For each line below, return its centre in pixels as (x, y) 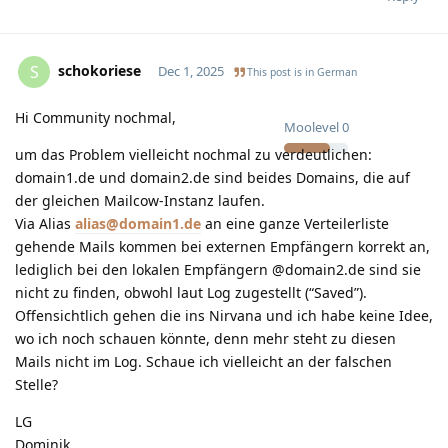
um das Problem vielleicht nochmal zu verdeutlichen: (193, 154)
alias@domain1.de (138, 223)
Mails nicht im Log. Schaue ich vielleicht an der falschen (203, 361)
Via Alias (45, 223)
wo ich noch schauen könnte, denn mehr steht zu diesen (205, 338)
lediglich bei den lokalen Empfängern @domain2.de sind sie (218, 269)
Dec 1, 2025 (190, 70)
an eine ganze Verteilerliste (295, 223)
